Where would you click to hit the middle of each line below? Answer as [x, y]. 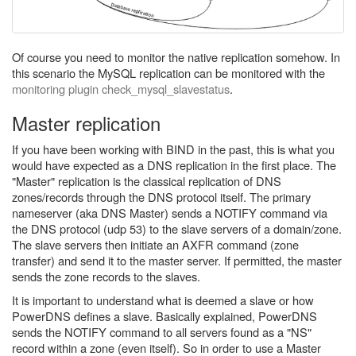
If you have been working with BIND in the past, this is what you [173, 149]
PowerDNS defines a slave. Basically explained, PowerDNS [164, 316]
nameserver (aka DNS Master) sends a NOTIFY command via [170, 213]
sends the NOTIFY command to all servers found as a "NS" [162, 332]
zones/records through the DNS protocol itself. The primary [161, 197]
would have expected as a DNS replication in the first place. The [174, 165]
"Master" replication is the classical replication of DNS [147, 181]
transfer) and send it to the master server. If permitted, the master [177, 260]
